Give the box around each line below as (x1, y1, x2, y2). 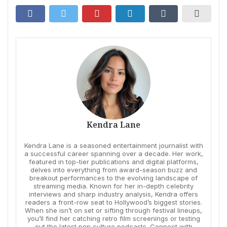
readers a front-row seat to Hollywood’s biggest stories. (25, 198, 202, 206)
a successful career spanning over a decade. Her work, (24, 149, 203, 158)
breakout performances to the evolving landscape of (29, 173, 198, 182)
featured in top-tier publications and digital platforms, (28, 157, 199, 166)
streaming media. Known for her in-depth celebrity (33, 181, 194, 190)
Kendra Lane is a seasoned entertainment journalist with (24, 141, 203, 149)
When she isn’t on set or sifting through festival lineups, (25, 206, 202, 214)
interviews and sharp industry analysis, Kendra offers (29, 190, 198, 198)
